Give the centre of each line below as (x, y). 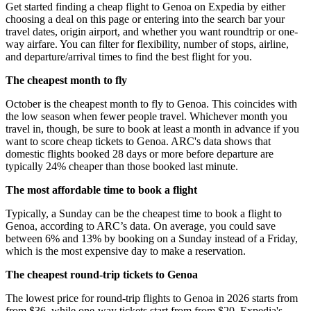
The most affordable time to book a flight (101, 190)
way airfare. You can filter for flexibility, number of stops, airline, (147, 44)
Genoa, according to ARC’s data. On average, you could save (141, 226)
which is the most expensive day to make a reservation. (126, 251)
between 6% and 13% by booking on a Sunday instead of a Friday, (152, 238)
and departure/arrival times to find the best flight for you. (129, 56)
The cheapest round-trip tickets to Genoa (102, 274)
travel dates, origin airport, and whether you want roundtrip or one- (152, 31)
